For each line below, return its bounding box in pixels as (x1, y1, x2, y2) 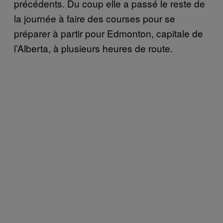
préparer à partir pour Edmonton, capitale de (14, 26, 203, 40)
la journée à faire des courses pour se (14, 11, 175, 25)
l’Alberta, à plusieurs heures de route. (14, 41, 173, 55)
